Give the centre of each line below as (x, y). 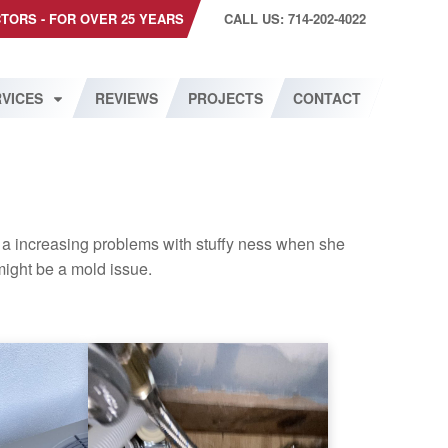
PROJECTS (225, 98)
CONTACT (327, 98)
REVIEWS (126, 98)
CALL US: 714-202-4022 (295, 18)
